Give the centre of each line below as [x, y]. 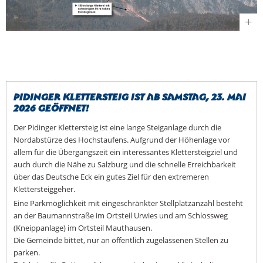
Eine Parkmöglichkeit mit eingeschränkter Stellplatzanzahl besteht [128, 203]
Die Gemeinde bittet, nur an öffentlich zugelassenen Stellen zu [121, 240]
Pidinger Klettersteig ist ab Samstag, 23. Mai [130, 95]
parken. [27, 252]
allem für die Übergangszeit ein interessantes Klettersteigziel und [126, 152]
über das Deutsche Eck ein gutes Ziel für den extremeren [111, 176]
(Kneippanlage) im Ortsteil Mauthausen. [83, 227]
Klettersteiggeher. [45, 189]
